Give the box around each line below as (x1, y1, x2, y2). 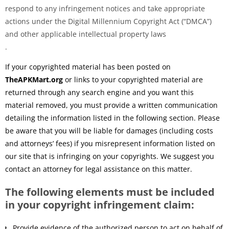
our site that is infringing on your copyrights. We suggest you (5, 151, 214, 161)
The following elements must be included (5, 185, 215, 199)
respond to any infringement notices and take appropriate (5, 3, 205, 13)
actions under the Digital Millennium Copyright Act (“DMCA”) (5, 16, 212, 26)
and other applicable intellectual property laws (5, 29, 166, 39)
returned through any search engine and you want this (5, 87, 194, 97)
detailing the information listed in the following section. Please (5, 112, 220, 123)
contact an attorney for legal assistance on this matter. (5, 164, 192, 174)
